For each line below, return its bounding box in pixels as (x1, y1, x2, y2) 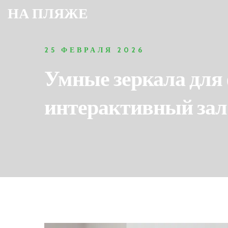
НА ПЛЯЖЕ (8, 5, 88, 22)
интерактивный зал (44, 94, 227, 120)
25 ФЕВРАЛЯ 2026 (44, 45, 145, 54)
